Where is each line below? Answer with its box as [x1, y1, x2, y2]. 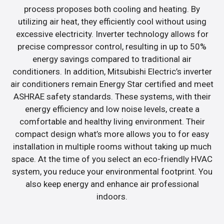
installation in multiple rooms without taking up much [12, 141, 211, 151]
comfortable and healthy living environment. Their [19, 116, 205, 126]
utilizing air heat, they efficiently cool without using [17, 16, 206, 26]
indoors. [96, 191, 127, 201]
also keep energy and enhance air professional [25, 178, 199, 189]
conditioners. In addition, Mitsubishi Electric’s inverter [12, 66, 212, 76]
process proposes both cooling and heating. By [24, 3, 200, 14]
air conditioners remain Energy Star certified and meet [10, 78, 213, 89]
